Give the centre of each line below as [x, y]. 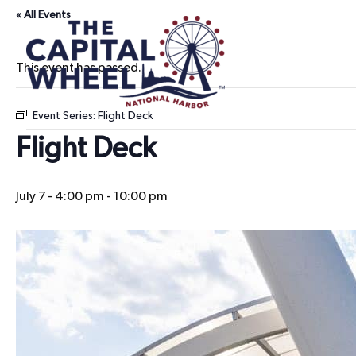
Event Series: [65, 116]
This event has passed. [79, 68]
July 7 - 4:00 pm [60, 196]
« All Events [43, 15]
